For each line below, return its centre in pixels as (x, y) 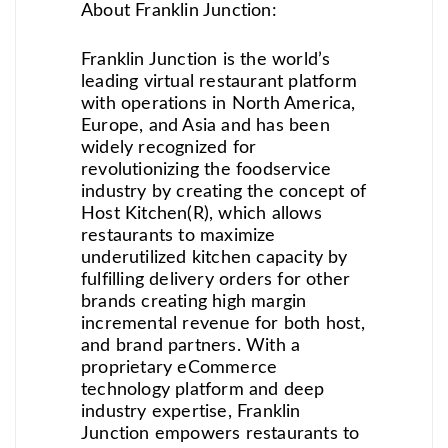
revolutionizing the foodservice (206, 169)
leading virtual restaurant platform (219, 81)
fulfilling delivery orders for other (216, 279)
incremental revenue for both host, (223, 323)
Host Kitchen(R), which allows (201, 213)
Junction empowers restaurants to (220, 433)
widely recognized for (169, 147)
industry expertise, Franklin (191, 411)
